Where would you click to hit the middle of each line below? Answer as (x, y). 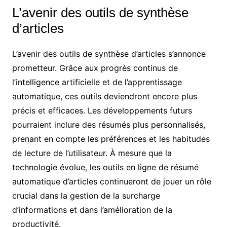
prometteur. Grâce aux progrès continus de (95, 68)
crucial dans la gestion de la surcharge (86, 196)
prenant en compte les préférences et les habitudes (111, 139)
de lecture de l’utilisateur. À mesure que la (92, 153)
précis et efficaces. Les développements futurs (102, 111)
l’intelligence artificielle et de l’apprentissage (97, 82)
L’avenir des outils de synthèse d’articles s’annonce (109, 54)
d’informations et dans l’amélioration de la (92, 210)
